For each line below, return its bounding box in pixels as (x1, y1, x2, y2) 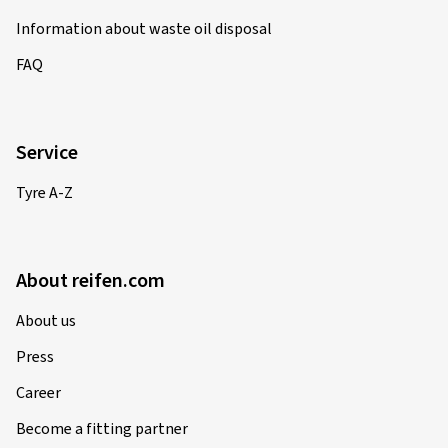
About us (16, 310, 76, 332)
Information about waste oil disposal (16, 18, 272, 40)
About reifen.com (16, 267, 165, 295)
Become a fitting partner (16, 418, 188, 440)
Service (16, 139, 78, 167)
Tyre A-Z (16, 182, 73, 204)
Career (16, 382, 61, 404)
